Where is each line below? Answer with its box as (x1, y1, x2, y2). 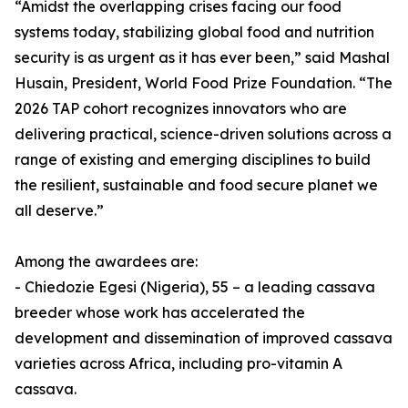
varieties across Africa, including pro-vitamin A (15, 354, 342, 373)
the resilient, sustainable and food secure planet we (15, 176, 378, 195)
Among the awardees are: (15, 252, 198, 271)
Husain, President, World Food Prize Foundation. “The (15, 74, 393, 93)
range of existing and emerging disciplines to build (15, 150, 371, 169)
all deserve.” (15, 201, 104, 220)
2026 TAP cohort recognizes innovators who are (15, 99, 347, 118)
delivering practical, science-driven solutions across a (15, 125, 392, 144)
